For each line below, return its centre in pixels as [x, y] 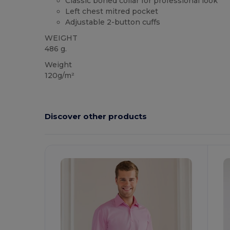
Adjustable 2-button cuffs [113, 22]
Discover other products [96, 117]
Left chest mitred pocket [112, 12]
